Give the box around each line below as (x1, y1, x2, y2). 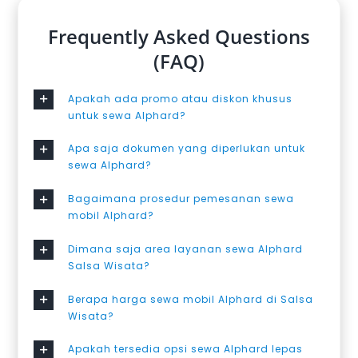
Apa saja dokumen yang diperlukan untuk (68, 141, 306, 156)
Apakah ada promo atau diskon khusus (68, 91, 293, 105)
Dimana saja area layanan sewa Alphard (68, 241, 304, 256)
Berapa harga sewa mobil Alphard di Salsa (68, 292, 314, 306)
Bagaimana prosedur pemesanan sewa (68, 192, 295, 206)
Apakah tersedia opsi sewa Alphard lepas (68, 342, 304, 356)
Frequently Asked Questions (48, 22, 310, 50)
